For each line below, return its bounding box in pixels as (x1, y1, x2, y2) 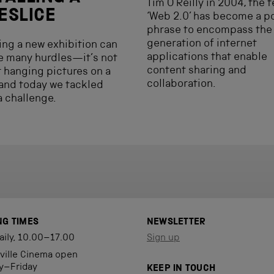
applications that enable (147, 52, 267, 63)
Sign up (147, 234, 180, 243)
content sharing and (147, 65, 246, 76)
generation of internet (147, 39, 257, 50)
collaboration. (147, 79, 216, 90)
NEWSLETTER (147, 218, 206, 228)
